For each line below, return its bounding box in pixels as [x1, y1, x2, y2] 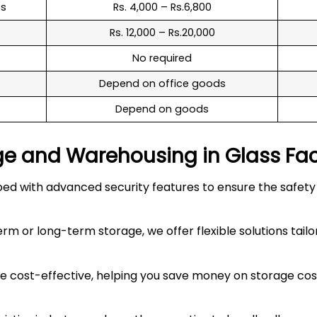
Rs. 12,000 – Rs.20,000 [109, 25, 215, 40]
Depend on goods [115, 101, 209, 116]
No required [132, 50, 192, 65]
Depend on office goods [98, 76, 226, 91]
